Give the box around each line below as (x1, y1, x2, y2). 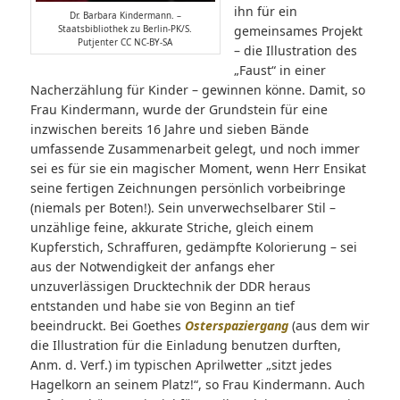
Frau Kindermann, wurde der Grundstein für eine (29, 101, 328, 119)
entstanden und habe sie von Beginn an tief (29, 297, 295, 315)
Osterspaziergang (184, 317, 288, 335)
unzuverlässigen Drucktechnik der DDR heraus (29, 278, 311, 296)
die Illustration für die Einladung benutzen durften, (29, 337, 341, 354)
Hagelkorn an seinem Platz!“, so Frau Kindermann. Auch (29, 376, 365, 394)
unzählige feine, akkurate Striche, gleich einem (29, 219, 313, 237)
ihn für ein (233, 3, 297, 21)
